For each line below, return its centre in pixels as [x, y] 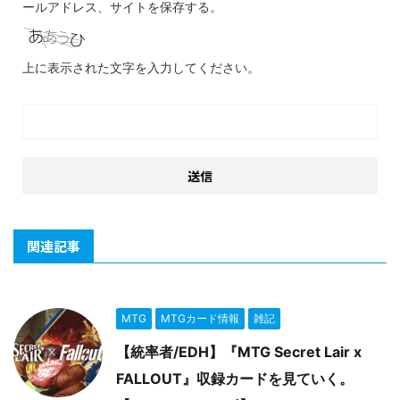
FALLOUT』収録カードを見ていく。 [235, 379]
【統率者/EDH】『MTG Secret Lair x [239, 352]
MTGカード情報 [200, 318]
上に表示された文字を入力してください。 [141, 67]
